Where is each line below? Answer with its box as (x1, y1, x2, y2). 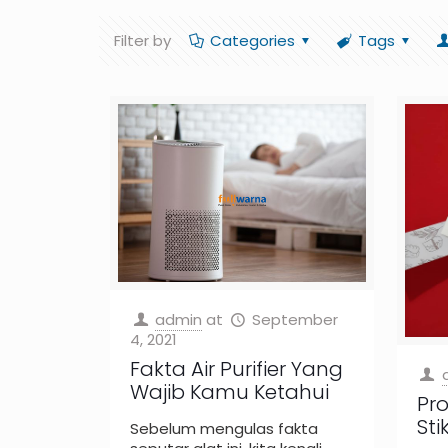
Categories (209, 30, 295, 51)
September (252, 309, 339, 331)
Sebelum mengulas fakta (130, 418, 319, 440)
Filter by (113, 30, 171, 51)
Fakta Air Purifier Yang (130, 355, 344, 384)
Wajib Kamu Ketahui (130, 378, 330, 407)
